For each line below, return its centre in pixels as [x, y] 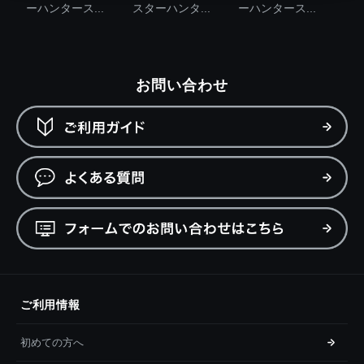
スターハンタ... [171, 9]
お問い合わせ [182, 86]
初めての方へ [52, 343]
